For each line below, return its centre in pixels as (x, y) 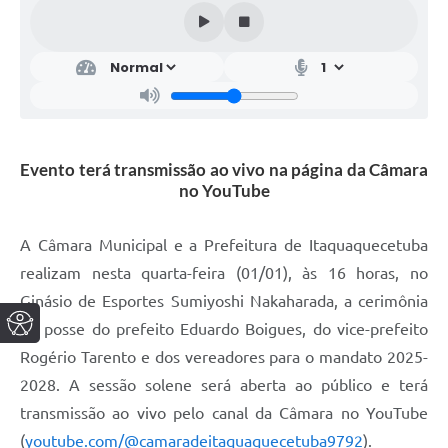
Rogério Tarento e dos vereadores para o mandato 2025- (224, 357)
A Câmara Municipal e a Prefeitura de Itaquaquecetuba (224, 245)
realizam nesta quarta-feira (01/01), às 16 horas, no (224, 273)
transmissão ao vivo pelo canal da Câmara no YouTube (224, 413)
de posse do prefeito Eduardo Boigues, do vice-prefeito (224, 329)
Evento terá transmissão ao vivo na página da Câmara (224, 170)
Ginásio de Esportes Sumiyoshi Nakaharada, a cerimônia (224, 301)
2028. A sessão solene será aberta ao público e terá (224, 385)
